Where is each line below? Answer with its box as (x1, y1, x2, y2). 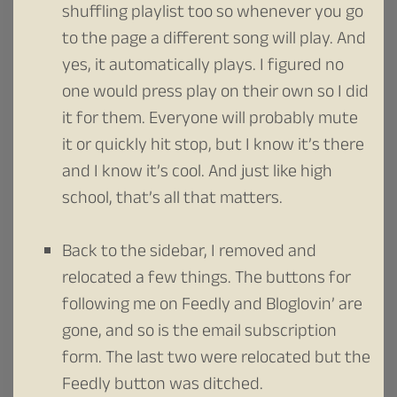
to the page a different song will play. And (62, 25, 366, 56)
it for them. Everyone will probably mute (62, 105, 358, 136)
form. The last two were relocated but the (62, 344, 370, 375)
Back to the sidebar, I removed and (62, 237, 316, 269)
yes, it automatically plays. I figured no (62, 51, 344, 82)
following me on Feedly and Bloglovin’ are (62, 291, 362, 322)
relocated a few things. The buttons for (62, 264, 351, 295)
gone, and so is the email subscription (62, 317, 337, 348)
